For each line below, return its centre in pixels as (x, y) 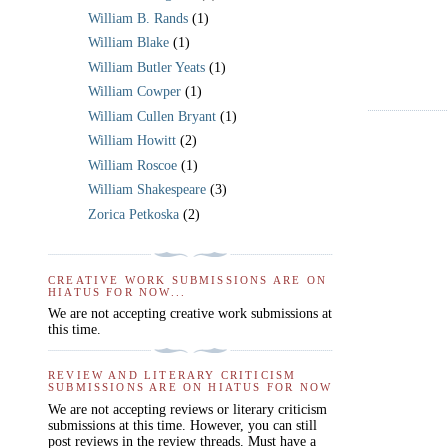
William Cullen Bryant (152, 116)
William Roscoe (132, 165)
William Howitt (132, 141)
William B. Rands (138, 18)
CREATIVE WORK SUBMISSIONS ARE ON (187, 279)
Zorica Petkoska (133, 214)
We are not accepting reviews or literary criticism (187, 409)
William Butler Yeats (146, 67)
